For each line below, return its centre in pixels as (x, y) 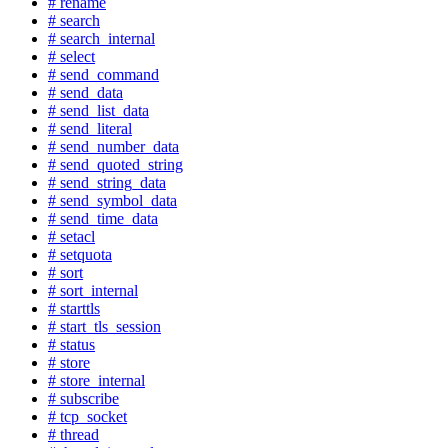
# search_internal (101, 38)
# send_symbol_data (112, 200)
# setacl (71, 236)
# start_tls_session (104, 326)
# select (71, 56)
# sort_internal (93, 290)
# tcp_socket (87, 416)
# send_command (103, 74)
